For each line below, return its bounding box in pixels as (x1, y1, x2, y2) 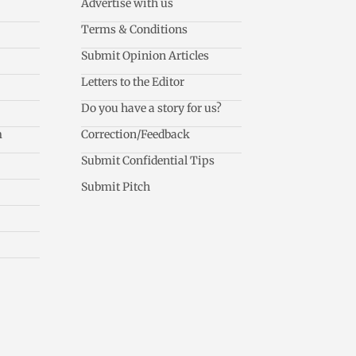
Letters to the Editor (81, 75, 185, 90)
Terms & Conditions (81, 22, 188, 37)
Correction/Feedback (81, 127, 191, 142)
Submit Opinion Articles (81, 48, 210, 64)
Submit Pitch (81, 180, 151, 195)
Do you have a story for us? (81, 101, 222, 116)
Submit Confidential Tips (81, 153, 215, 168)
